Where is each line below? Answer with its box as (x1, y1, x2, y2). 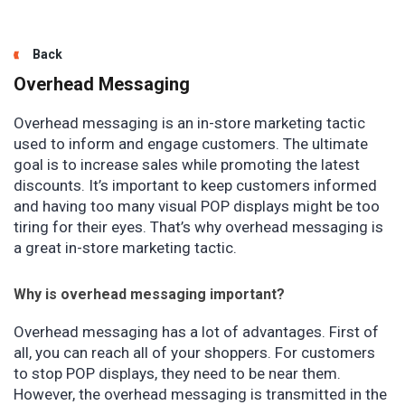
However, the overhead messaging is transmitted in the (14, 385, 387, 403)
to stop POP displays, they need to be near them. (14, 364, 341, 382)
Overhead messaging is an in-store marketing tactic (14, 114, 365, 132)
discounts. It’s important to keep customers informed (14, 176, 377, 194)
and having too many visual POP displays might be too (14, 197, 380, 215)
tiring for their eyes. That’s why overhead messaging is (14, 218, 383, 236)
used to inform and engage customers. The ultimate (14, 135, 368, 153)
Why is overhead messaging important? (14, 286, 288, 303)
